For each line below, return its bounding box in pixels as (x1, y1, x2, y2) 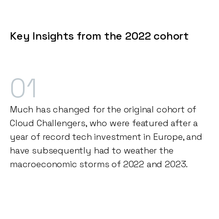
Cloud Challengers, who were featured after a (10, 117, 198, 129)
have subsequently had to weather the (10, 145, 174, 156)
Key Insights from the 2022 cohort (10, 29, 189, 43)
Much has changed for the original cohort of (10, 104, 197, 115)
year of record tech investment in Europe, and (10, 131, 202, 143)
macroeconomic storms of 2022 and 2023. (10, 158, 188, 170)
